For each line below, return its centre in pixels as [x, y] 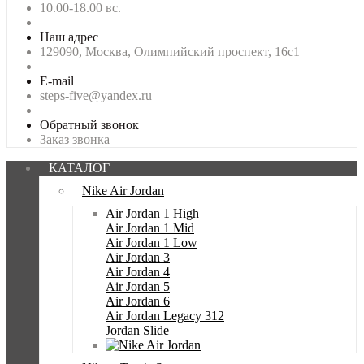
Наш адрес [69, 37]
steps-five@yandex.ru [96, 95]
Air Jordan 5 [138, 286]
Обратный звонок [89, 125]
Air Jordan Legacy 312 [165, 316]
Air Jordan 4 [138, 272]
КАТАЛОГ [74, 168]
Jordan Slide [137, 330]
